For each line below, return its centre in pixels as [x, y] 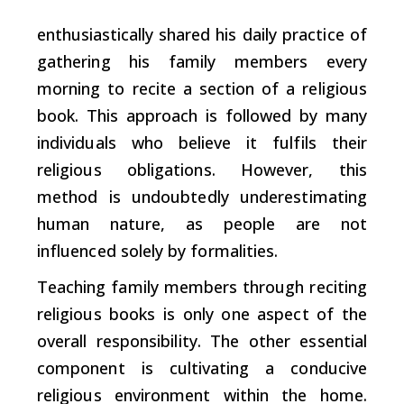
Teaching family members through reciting [202, 286]
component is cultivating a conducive [202, 367]
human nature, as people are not [202, 223]
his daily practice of [292, 34]
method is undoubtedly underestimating [202, 196]
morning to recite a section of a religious [202, 88]
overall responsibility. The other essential [202, 340]
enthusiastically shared [127, 34]
